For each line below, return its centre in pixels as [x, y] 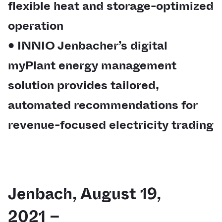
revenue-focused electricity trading [111, 125]
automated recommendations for [103, 105]
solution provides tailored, [83, 85]
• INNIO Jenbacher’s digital [88, 46]
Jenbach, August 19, [84, 194]
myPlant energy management [92, 65]
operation [36, 26]
